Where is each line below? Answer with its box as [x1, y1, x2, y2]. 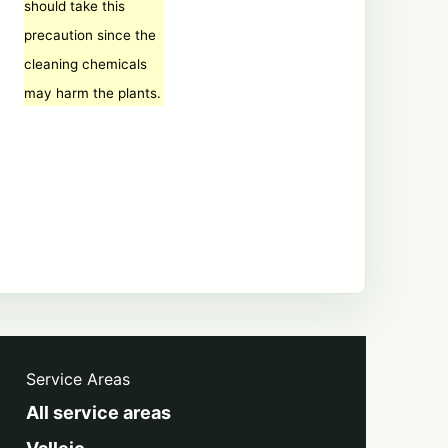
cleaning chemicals [24, 56, 147, 72]
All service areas [26, 401, 172, 423]
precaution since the [24, 27, 156, 43]
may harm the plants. [24, 85, 161, 101]
